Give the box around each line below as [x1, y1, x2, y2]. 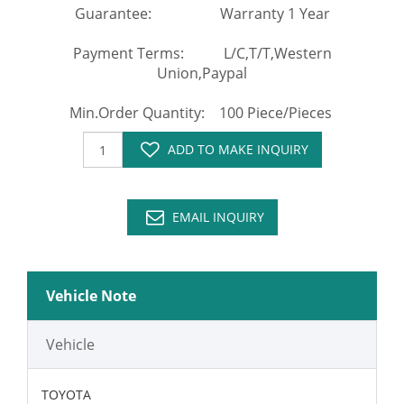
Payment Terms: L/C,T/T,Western [72, 43, 332, 63]
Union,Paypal [157, 63, 247, 83]
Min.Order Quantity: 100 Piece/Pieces [69, 103, 335, 123]
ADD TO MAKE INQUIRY [167, 141, 308, 158]
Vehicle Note [46, 286, 136, 306]
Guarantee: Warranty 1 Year [74, 4, 330, 23]
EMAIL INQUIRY [171, 208, 264, 225]
